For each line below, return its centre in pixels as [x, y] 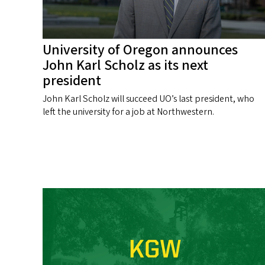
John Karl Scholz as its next [125, 66]
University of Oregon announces [140, 50]
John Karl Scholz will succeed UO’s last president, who [148, 99]
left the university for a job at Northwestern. [128, 112]
